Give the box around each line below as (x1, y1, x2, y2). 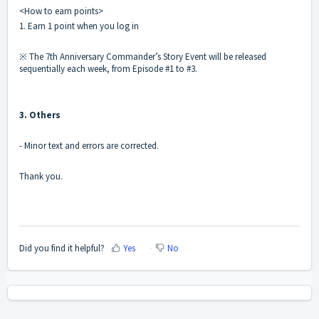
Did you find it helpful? (19, 241, 105, 254)
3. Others (19, 109, 61, 122)
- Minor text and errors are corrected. (19, 140, 159, 152)
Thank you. (19, 170, 63, 183)
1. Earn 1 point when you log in (19, 20, 139, 33)
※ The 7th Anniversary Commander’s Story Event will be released (19, 51, 266, 63)
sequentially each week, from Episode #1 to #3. (19, 63, 197, 75)
